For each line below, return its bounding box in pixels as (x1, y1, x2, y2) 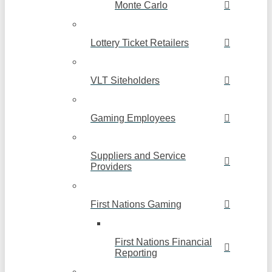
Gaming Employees (90, 113, 175, 124)
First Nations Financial (115, 237, 212, 248)
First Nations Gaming (90, 199, 182, 210)
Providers (90, 161, 132, 172)
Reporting (115, 248, 157, 259)
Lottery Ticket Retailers (90, 38, 189, 49)
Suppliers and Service (90, 151, 186, 161)
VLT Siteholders (90, 75, 160, 86)
